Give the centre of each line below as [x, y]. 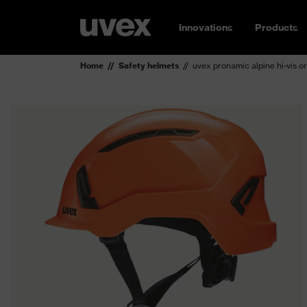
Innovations [206, 27]
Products [277, 27]
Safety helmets [149, 65]
